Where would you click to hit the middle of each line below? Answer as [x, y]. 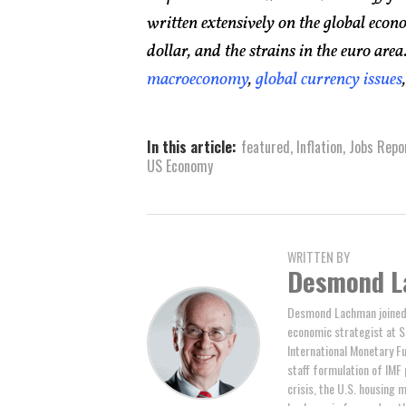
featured [266, 146]
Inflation [319, 146]
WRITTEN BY [319, 256]
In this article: [192, 146]
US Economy [180, 165]
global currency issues [329, 79]
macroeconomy [198, 79]
